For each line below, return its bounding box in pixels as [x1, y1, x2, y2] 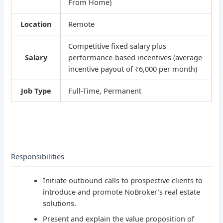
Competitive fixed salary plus [68, 41, 167, 51]
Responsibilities [11, 151, 65, 162]
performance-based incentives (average [68, 52, 203, 63]
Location [20, 19, 52, 29]
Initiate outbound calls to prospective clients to [43, 175, 203, 186]
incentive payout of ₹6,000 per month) [68, 64, 198, 74]
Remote [68, 19, 95, 29]
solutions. [43, 198, 77, 209]
